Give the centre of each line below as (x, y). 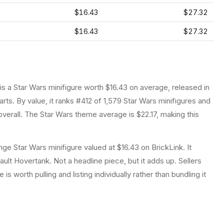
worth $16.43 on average (125, 87)
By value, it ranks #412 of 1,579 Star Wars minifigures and (112, 101)
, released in (189, 87)
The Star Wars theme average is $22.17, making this (111, 114)
